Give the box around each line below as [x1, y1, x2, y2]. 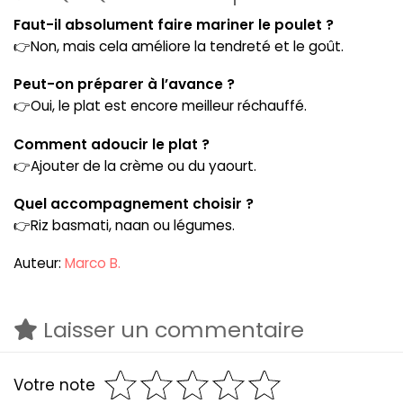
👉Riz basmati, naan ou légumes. [13, 215, 235, 235]
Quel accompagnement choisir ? [13, 193, 254, 213]
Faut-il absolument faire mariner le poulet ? [13, 14, 334, 34]
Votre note [13, 373, 95, 396]
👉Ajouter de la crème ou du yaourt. [13, 156, 256, 175]
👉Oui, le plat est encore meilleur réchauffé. [13, 96, 307, 116]
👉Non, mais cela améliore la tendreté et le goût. [13, 36, 344, 56]
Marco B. [65, 254, 121, 273]
